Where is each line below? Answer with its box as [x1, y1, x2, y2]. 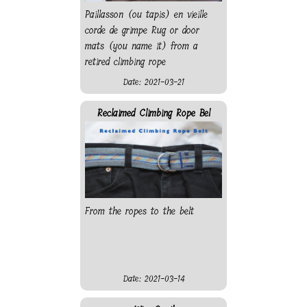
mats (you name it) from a [85, 38, 198, 54]
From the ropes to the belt [85, 203, 194, 219]
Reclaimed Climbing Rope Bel [97, 105, 210, 121]
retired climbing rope [85, 53, 166, 70]
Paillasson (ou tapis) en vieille [85, 6, 208, 23]
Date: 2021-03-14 [123, 271, 184, 286]
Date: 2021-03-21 [123, 75, 184, 89]
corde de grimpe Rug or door [85, 22, 199, 38]
